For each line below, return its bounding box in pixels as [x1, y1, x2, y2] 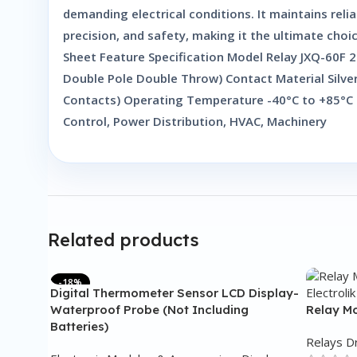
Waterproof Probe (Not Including [50, 302, 249, 317]
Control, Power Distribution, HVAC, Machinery [63, 113, 327, 129]
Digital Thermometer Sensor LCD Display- [50, 285, 299, 300]
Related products [48, 229, 199, 251]
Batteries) [50, 319, 108, 334]
